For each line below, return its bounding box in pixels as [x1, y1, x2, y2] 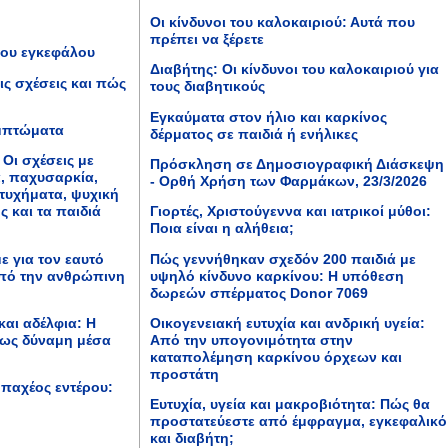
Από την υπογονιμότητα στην [150, 331, 353, 348]
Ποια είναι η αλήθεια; [150, 220, 294, 237]
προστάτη [150, 365, 219, 382]
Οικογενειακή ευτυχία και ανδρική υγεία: [150, 314, 425, 331]
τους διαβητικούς [150, 78, 265, 95]
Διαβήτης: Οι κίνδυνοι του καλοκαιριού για [150, 61, 439, 78]
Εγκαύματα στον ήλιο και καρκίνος [150, 108, 387, 125]
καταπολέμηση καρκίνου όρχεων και [150, 348, 402, 365]
